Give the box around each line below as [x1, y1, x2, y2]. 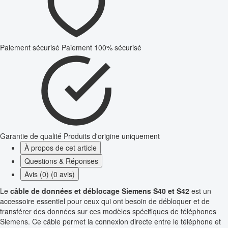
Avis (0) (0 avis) [24, 169, 75, 180]
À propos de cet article [24, 142, 97, 153]
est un [189, 186, 211, 196]
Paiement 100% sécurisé [62, 42, 141, 53]
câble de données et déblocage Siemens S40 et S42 [10, 186, 189, 196]
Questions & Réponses [24, 156, 98, 166]
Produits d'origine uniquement [64, 131, 160, 141]
